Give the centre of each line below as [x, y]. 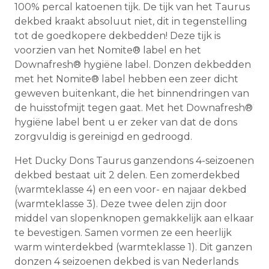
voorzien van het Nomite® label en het [108, 50]
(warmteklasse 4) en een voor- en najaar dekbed [131, 190]
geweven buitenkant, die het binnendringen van [132, 94]
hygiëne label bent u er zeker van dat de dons [126, 122]
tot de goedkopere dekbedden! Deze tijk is [117, 36]
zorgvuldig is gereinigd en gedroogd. [103, 137]
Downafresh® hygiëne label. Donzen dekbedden [133, 65]
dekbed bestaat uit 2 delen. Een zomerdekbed [127, 175]
